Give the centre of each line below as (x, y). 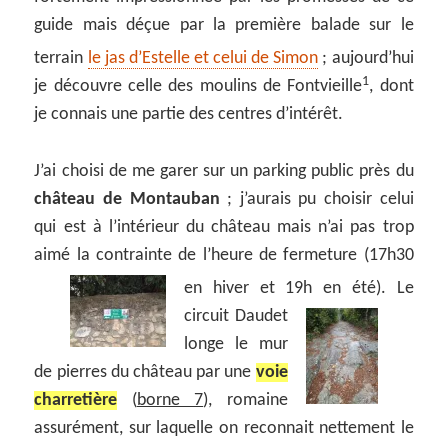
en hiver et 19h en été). (290, 289)
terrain (61, 59)
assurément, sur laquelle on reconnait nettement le (224, 429)
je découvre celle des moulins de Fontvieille (198, 87)
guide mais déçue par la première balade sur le (224, 26)
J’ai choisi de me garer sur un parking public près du (224, 172)
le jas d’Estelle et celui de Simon (203, 59)
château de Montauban (127, 200)
